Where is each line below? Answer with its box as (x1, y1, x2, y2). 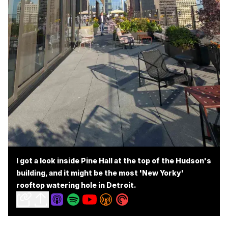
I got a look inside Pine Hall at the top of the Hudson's (16, 156, 211, 165)
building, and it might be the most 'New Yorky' (16, 168, 184, 177)
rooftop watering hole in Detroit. (16, 181, 136, 189)
